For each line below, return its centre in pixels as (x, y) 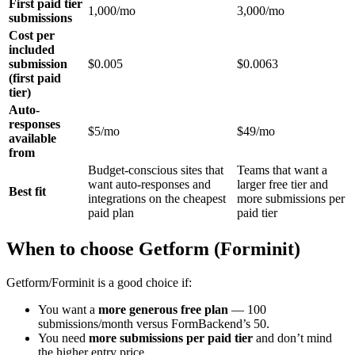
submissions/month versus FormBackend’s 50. (154, 324)
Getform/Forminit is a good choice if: (99, 283)
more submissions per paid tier (171, 338)
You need (63, 338)
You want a (68, 310)
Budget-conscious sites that (156, 170)
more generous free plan (163, 310)
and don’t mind (292, 338)
